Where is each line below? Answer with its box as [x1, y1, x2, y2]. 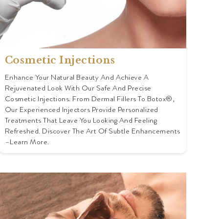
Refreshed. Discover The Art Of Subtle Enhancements [4, 126, 180, 137]
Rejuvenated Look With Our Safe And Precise [4, 83, 152, 94]
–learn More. [4, 136, 49, 148]
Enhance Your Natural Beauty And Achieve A [4, 72, 149, 83]
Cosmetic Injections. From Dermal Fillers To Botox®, [4, 93, 175, 105]
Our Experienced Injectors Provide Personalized [4, 104, 158, 115]
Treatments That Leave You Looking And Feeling [4, 115, 157, 126]
